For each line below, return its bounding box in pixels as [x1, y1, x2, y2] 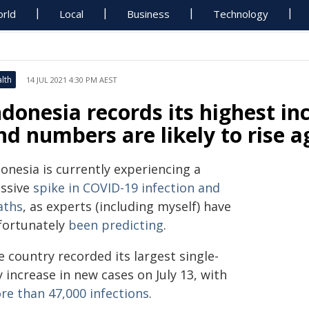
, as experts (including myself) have [23, 198, 231, 215]
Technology [213, 7, 269, 21]
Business [127, 7, 170, 21]
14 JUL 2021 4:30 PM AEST [26, 74, 117, 85]
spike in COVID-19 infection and [33, 179, 220, 196]
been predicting [68, 217, 163, 233]
